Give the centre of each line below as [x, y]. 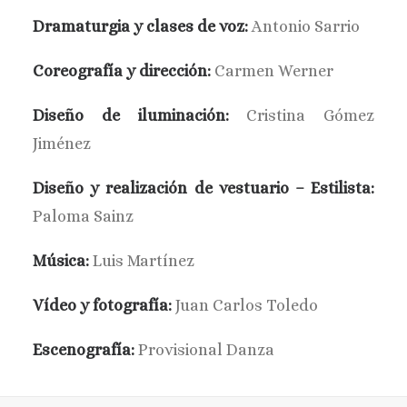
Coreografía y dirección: [122, 71]
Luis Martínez [142, 261]
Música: [61, 261]
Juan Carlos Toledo [245, 305]
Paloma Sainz [83, 216]
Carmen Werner [272, 71]
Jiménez [62, 144]
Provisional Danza [204, 350]
